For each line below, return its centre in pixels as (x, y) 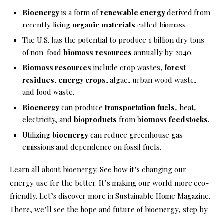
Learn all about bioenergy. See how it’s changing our (98, 170)
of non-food (43, 52)
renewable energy (133, 13)
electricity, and (48, 120)
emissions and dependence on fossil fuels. (92, 147)
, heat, (186, 107)
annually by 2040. (162, 52)
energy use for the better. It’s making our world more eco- (109, 183)
